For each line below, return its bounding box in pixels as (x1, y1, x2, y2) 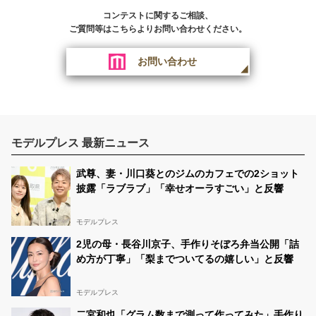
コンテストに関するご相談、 (103, 11, 213, 21)
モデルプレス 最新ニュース (11, 136, 150, 149)
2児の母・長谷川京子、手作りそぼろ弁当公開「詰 (76, 238, 299, 250)
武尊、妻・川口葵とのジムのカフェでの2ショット (76, 167, 299, 179)
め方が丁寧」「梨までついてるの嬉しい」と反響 (76, 253, 293, 265)
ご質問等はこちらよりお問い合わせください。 (69, 24, 247, 35)
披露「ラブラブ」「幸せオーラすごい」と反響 (76, 182, 284, 194)
